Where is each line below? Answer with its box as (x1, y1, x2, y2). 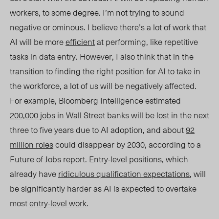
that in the (157, 50, 194, 63)
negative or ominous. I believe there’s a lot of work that (10, 21, 206, 34)
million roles (10, 138, 53, 151)
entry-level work (29, 197, 87, 210)
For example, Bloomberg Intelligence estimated (10, 94, 181, 107)
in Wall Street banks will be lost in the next (55, 109, 209, 122)
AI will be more (10, 35, 66, 48)
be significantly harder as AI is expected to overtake (10, 182, 197, 195)
